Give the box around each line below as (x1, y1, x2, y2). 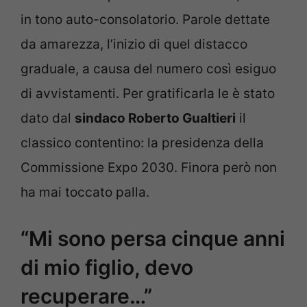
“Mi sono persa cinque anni (21, 226, 285, 251)
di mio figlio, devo (21, 255, 193, 280)
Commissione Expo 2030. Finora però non (21, 159, 277, 175)
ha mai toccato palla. (21, 184, 149, 200)
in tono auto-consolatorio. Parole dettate (21, 11, 270, 27)
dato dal (21, 110, 75, 126)
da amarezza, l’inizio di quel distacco (21, 36, 247, 52)
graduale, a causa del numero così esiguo (21, 60, 276, 77)
